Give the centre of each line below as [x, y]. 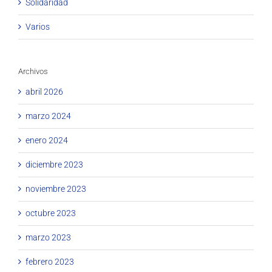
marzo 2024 [48, 116]
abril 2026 [44, 91]
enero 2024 [47, 140]
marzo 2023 [48, 237]
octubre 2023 [51, 213]
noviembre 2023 [56, 189]
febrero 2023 [50, 261]
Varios [38, 26]
